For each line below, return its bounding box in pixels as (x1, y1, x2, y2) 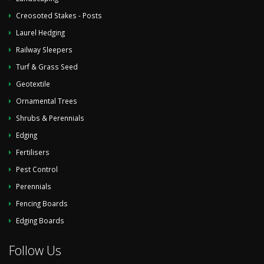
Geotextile (16, 78, 50, 88)
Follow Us (9, 241, 61, 259)
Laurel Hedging (16, 27, 65, 37)
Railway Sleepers (16, 44, 72, 54)
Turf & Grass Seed (16, 61, 78, 71)
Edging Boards (16, 215, 64, 225)
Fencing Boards (16, 198, 68, 208)
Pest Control (16, 164, 58, 174)
